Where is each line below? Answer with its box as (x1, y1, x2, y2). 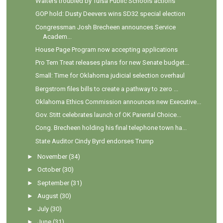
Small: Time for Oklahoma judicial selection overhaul (35, 72, 185, 80)
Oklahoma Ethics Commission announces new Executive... (35, 98, 201, 106)
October (37, 166, 61, 174)
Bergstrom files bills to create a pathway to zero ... (35, 85, 178, 93)
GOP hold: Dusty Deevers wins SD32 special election (35, 10, 185, 18)
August (37, 192, 59, 200)
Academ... (42, 32, 72, 40)
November (37, 153, 68, 161)
